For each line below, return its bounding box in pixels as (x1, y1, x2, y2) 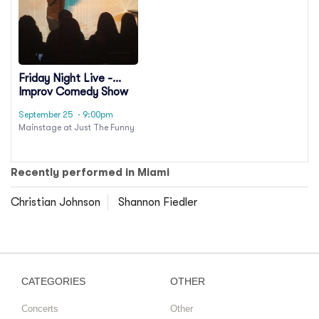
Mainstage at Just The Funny (19, 122, 135, 133)
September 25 (19, 110, 73, 120)
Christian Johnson (11, 196, 100, 209)
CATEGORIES (21, 276, 85, 288)
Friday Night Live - (19, 71, 113, 85)
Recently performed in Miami (11, 166, 169, 179)
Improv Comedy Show (19, 85, 128, 98)
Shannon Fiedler (118, 196, 197, 209)
